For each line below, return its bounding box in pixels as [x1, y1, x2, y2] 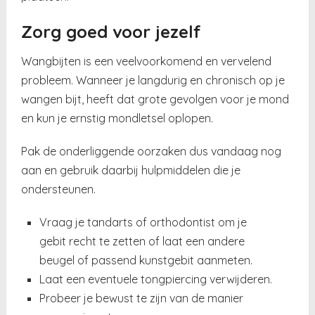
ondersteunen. [21, 181, 96, 196]
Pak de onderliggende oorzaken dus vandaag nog [21, 143, 282, 158]
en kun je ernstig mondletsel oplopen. [21, 110, 214, 125]
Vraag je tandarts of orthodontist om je [39, 214, 247, 229]
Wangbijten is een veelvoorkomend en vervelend [21, 53, 272, 68]
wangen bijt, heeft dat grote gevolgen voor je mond [21, 91, 290, 106]
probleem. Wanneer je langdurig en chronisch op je [21, 72, 285, 87]
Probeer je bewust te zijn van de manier [39, 290, 243, 305]
